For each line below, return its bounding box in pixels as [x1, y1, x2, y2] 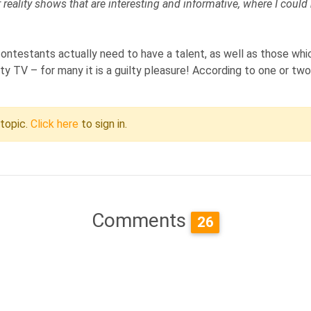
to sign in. [78, 117, 127, 131]
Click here [31, 117, 78, 131]
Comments [92, 209, 192, 232]
